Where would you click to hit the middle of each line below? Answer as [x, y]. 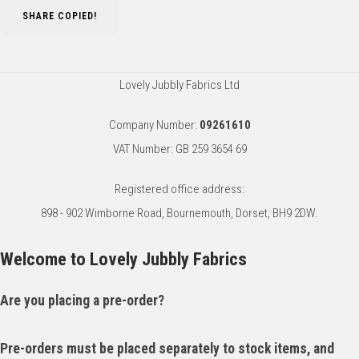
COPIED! [77, 16]
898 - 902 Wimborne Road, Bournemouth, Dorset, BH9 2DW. [179, 214]
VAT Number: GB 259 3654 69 [179, 149]
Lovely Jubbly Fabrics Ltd [179, 85]
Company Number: [154, 125]
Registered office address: [179, 190]
